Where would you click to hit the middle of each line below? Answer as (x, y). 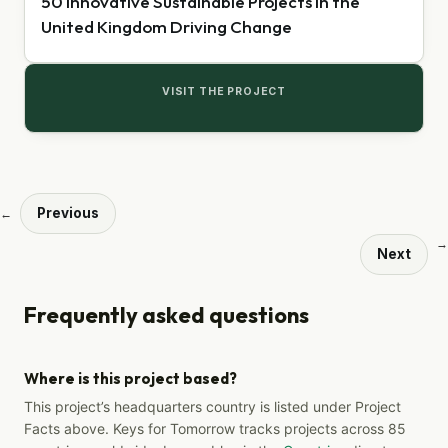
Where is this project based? (130, 378)
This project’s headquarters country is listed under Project (212, 406)
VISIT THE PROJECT (224, 91)
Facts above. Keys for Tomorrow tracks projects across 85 (215, 428)
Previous (68, 212)
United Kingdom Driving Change (166, 26)
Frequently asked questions (166, 314)
